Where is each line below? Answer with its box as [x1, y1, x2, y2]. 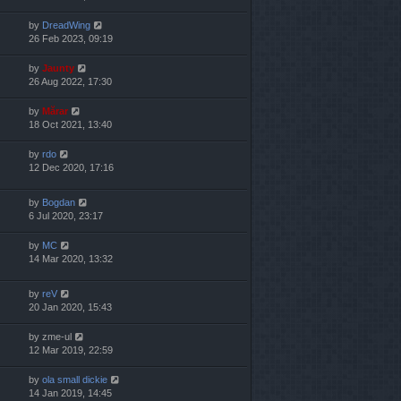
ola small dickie [42, 374, 107, 386]
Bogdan [42, 196, 75, 208]
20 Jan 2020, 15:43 [29, 302, 112, 313]
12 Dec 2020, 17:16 [29, 161, 114, 173]
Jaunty [42, 62, 74, 73]
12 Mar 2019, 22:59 [29, 345, 113, 356]
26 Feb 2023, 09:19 [29, 32, 113, 44]
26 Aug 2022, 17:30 [29, 75, 112, 87]
